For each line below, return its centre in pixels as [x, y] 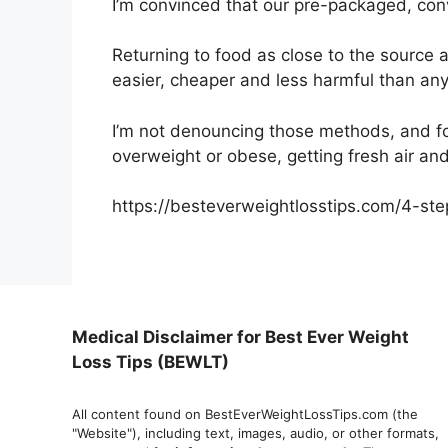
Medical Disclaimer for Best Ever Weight [240, 336]
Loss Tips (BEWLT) [150, 361]
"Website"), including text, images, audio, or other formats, [255, 432]
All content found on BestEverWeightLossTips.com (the [245, 413]
